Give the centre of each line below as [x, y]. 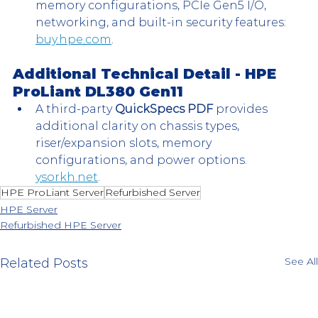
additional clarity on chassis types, [139, 126]
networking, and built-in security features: [162, 23]
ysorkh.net [67, 177]
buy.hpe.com [73, 40]
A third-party [75, 109]
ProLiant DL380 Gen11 [100, 92]
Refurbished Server [153, 193]
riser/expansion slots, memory [125, 143]
